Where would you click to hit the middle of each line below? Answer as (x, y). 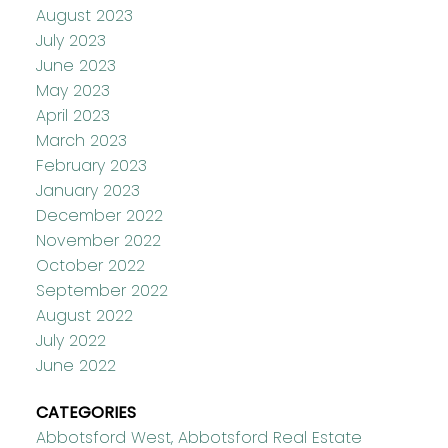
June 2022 (75, 365)
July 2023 (70, 40)
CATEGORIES (85, 412)
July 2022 (70, 340)
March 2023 (81, 140)
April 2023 (72, 115)
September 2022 (101, 290)
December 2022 (99, 215)
